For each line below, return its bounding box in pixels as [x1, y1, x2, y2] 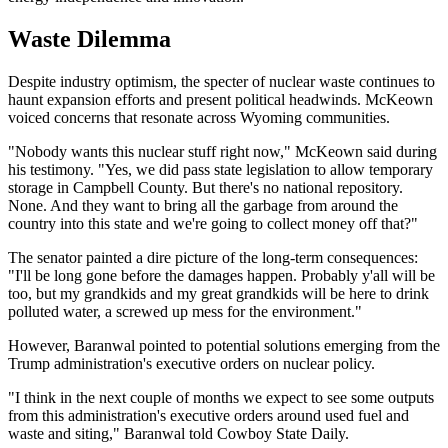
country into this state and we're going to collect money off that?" [8, 214, 418, 232]
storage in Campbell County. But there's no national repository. [8, 178, 403, 196]
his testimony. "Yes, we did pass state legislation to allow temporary [8, 160, 433, 178]
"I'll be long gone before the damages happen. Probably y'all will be [8, 266, 435, 284]
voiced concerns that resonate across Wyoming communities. [8, 108, 390, 126]
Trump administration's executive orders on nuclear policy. [8, 354, 375, 372]
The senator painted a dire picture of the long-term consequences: [8, 248, 418, 266]
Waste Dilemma [8, 25, 171, 52]
